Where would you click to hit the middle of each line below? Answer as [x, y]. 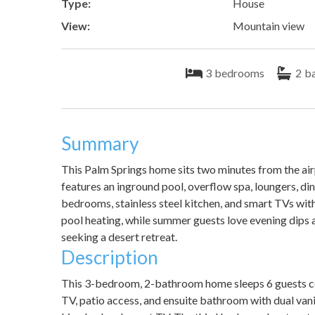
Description [110, 258]
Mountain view [269, 26]
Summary [100, 144]
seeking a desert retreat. [119, 237]
